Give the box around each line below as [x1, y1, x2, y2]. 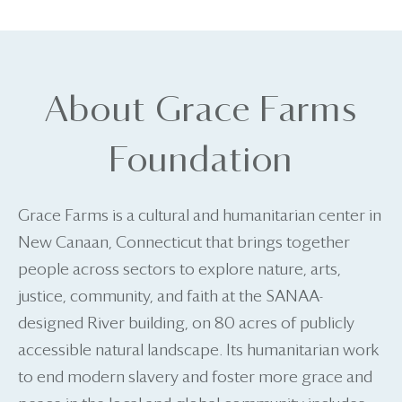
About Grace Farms [44, 92, 358, 129]
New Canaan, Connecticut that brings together [18, 234, 350, 251]
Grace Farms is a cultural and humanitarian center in [18, 207, 381, 224]
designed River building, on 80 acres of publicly [18, 315, 354, 332]
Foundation [109, 143, 293, 179]
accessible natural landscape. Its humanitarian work [18, 342, 379, 359]
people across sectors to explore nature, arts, [18, 261, 341, 278]
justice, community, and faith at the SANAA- [18, 288, 324, 305]
